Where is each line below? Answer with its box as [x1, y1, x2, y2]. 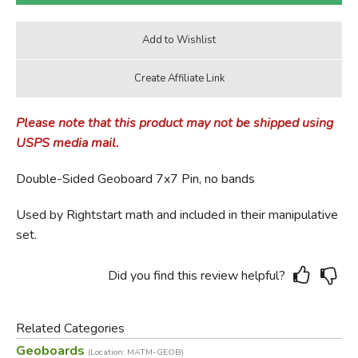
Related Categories [15, 319, 125, 337]
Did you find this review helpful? [108, 266, 286, 284]
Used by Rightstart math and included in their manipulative [15, 205, 338, 224]
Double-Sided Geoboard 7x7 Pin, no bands [15, 169, 255, 188]
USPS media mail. [15, 133, 119, 152]
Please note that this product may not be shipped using [15, 113, 333, 132]
